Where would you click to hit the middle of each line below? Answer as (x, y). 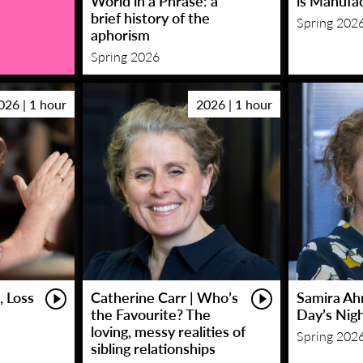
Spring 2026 (125, 56)
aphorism (120, 34)
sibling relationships (153, 348)
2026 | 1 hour (235, 104)
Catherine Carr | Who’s (164, 297)
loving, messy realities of (168, 331)
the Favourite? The (150, 314)
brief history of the (150, 17)
